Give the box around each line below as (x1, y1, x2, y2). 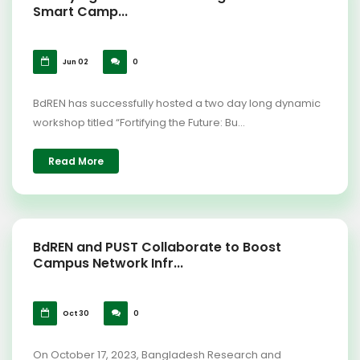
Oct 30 (61, 309, 89, 318)
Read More (48, 154, 104, 168)
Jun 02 (61, 57, 88, 67)
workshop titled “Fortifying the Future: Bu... (33, 115, 245, 130)
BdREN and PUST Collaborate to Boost (33, 238, 281, 256)
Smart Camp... (33, 2, 128, 21)
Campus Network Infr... (33, 254, 183, 272)
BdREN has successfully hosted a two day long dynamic (33, 96, 321, 111)
